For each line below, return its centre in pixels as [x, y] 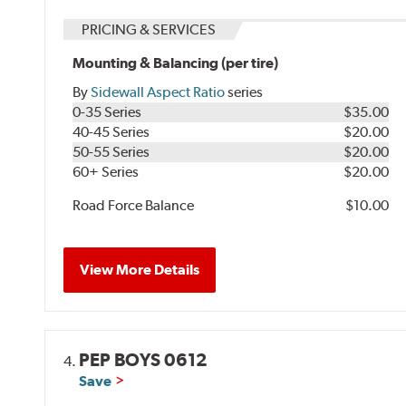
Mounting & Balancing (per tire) [176, 63]
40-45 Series [111, 132]
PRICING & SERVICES [149, 30]
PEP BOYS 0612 [144, 360]
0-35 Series [107, 112]
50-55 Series [111, 152]
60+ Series [106, 172]
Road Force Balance [134, 206]
